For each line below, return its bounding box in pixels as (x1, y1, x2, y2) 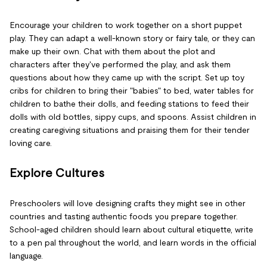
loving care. (10, 138, 52, 148)
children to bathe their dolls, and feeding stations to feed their (10, 98, 249, 108)
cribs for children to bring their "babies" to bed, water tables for (10, 85, 254, 95)
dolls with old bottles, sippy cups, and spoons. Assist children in (10, 111, 256, 122)
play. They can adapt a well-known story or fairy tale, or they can (10, 33, 255, 43)
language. (10, 250, 43, 260)
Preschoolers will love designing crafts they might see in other (10, 198, 246, 208)
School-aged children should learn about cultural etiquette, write (10, 224, 253, 234)
